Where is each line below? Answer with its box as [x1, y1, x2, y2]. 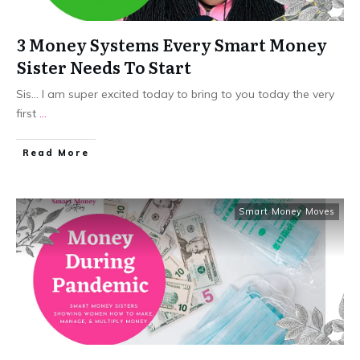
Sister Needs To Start [17, 55, 191, 80]
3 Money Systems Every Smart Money [17, 32, 327, 57]
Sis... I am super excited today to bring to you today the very [16, 87, 334, 102]
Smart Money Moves [239, 206, 335, 218]
